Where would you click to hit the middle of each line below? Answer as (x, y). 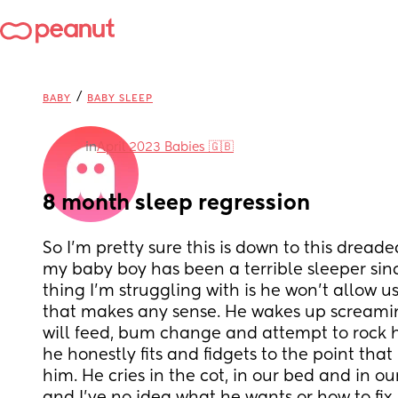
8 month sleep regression (176, 203)
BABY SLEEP (120, 98)
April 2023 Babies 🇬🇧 (165, 147)
